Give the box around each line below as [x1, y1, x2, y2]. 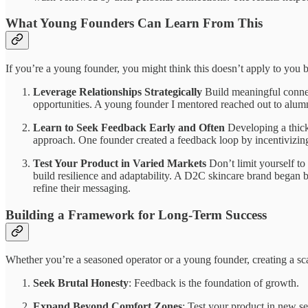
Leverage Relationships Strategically [33, 85, 202, 98]
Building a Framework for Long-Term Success [5, 207, 267, 222]
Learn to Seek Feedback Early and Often [33, 121, 225, 133]
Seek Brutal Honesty [33, 277, 129, 289]
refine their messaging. [33, 181, 131, 194]
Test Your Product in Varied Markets [33, 157, 206, 169]
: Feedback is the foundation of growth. [129, 277, 299, 289]
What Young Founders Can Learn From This [5, 16, 263, 31]
